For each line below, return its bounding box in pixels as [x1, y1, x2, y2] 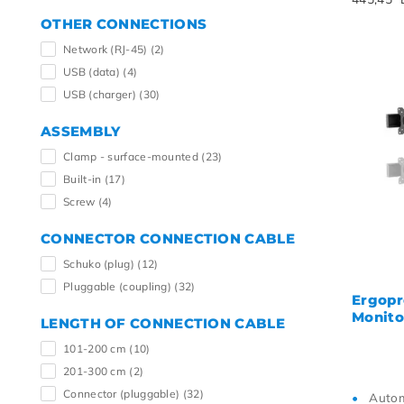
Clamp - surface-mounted [63, 150, 202, 163]
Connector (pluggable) [63, 387, 183, 400]
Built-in [63, 172, 105, 186]
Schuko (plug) [63, 257, 138, 271]
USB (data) [63, 65, 124, 78]
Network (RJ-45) [63, 42, 151, 56]
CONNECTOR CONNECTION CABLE [41, 230, 295, 247]
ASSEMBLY [41, 123, 121, 140]
